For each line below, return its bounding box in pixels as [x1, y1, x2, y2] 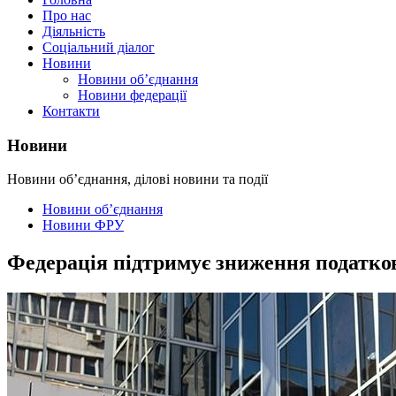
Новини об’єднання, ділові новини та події [7, 171, 268, 187]
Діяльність [42, 24, 105, 39]
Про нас [42, 8, 91, 23]
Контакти [42, 103, 100, 118]
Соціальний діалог [42, 40, 155, 55]
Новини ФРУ [42, 217, 124, 233]
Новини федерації [78, 88, 187, 103]
